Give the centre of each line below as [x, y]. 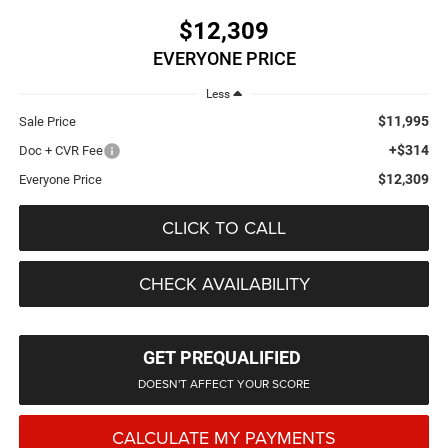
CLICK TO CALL [224, 227]
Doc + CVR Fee [60, 150]
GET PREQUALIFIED [221, 357]
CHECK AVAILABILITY [224, 283]
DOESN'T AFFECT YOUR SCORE [224, 383]
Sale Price [47, 121]
